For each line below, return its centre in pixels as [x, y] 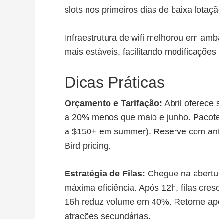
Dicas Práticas [115, 82]
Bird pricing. [88, 146]
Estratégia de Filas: [105, 174]
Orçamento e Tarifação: [113, 103]
